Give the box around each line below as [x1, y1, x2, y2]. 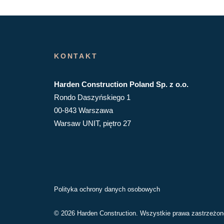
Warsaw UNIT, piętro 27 [54, 119, 131, 127]
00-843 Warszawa [54, 106, 113, 114]
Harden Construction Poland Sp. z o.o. [54, 80, 188, 88]
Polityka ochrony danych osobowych [54, 185, 160, 193]
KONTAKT [54, 52, 98, 60]
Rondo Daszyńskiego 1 [54, 93, 130, 101]
